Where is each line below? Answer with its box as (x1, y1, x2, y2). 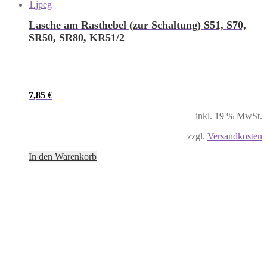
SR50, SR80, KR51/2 (29, 31, 125, 44)
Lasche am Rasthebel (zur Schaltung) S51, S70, (29, 18, 246, 31)
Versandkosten (207, 131, 262, 141)
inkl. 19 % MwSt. (195, 110, 262, 121)
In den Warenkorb (29, 151, 97, 162)
